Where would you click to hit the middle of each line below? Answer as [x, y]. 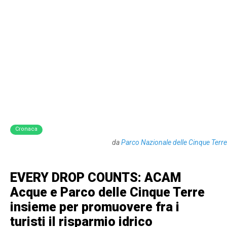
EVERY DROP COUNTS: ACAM [96, 178]
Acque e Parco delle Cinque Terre [107, 192]
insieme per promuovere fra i [95, 207]
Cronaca [26, 129]
